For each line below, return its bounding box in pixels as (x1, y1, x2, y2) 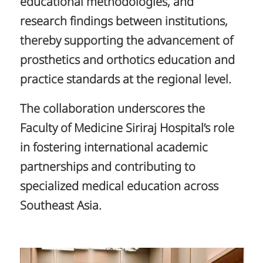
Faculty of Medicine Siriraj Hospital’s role (19, 120, 234, 138)
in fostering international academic (19, 139, 208, 157)
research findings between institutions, (19, 13, 228, 31)
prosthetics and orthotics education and (19, 52, 235, 70)
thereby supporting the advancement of (19, 32, 233, 50)
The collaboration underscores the (19, 100, 205, 119)
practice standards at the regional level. (19, 71, 231, 89)
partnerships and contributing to (19, 159, 195, 177)
